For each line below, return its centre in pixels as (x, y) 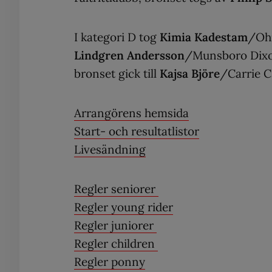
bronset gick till (117, 73)
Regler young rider (124, 207)
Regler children (116, 243)
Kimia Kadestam (204, 37)
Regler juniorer (115, 225)
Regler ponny (110, 261)
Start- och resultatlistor (137, 131)
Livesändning (110, 149)
